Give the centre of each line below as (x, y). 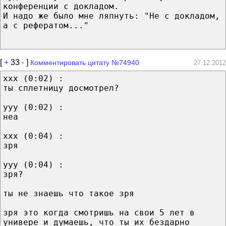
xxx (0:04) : (33, 136)
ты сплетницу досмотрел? (61, 88)
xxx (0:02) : (33, 78)
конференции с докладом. (61, 6)
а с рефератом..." (46, 25)
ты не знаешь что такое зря (69, 193)
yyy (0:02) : (33, 107)
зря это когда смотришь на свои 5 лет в (99, 212)
